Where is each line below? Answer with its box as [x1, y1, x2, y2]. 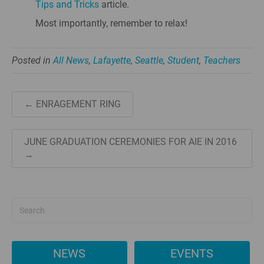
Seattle [135, 55, 163, 66]
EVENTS [170, 246, 214, 260]
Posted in [12, 55, 53, 66]
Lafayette [93, 55, 131, 66]
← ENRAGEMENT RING [24, 98, 121, 110]
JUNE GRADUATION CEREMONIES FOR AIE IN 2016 [24, 136, 237, 147]
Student [167, 55, 199, 66]
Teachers [203, 55, 240, 66]
